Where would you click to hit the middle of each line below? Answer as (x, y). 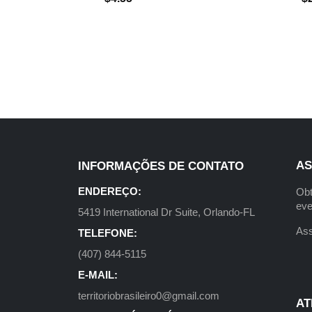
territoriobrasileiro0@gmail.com (149, 296)
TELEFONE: (108, 233)
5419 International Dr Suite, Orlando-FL (166, 212)
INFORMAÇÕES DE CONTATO (161, 166)
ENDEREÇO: (110, 192)
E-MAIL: (98, 275)
